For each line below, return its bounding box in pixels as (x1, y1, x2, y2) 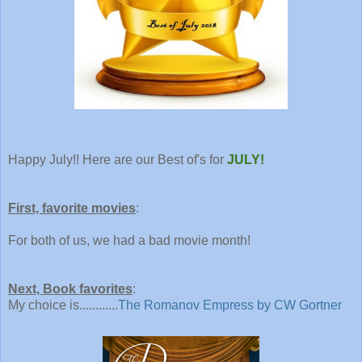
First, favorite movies (8, 200, 136, 215)
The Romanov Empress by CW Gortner (118, 297, 342, 312)
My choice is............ (8, 297, 118, 312)
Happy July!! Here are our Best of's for (8, 152, 227, 166)
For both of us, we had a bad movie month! (8, 233, 250, 247)
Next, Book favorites (8, 281, 133, 296)
